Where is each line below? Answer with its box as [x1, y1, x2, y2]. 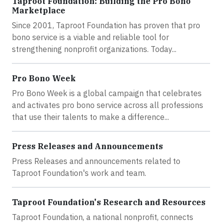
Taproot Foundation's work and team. [12, 167, 146, 178]
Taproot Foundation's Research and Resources [12, 197, 206, 207]
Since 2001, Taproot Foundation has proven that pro [12, 20, 200, 30]
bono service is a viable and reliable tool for [12, 32, 169, 42]
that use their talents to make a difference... [12, 111, 169, 122]
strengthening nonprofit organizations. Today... [12, 44, 176, 54]
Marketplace [12, 5, 65, 15]
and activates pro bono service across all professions [12, 100, 203, 110]
